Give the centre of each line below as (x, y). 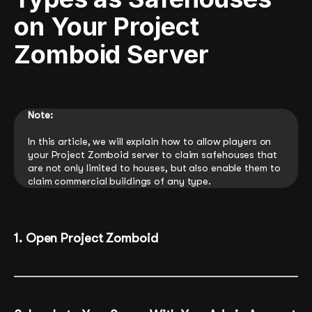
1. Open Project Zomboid (86, 238)
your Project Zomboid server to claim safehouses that (153, 154)
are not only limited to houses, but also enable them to (154, 167)
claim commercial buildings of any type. (120, 181)
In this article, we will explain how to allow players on (150, 141)
